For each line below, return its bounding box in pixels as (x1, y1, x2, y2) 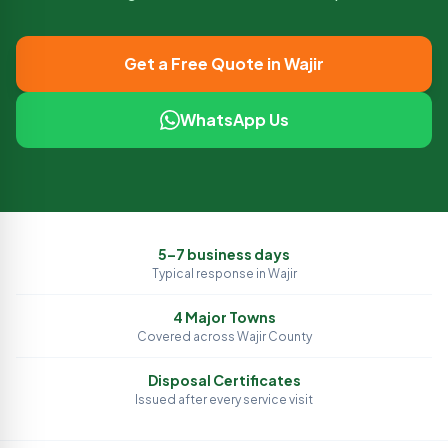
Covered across (136, 329, 237, 344)
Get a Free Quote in (124, 53, 284, 74)
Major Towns (182, 308, 276, 326)
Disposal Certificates (147, 371, 301, 389)
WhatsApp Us (179, 109, 289, 130)
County (265, 329, 312, 344)
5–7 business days (158, 245, 290, 263)
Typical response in (151, 266, 268, 281)
